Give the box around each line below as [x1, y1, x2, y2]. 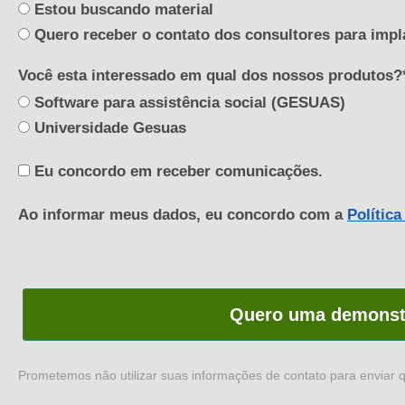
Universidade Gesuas [30, 119, 186, 137]
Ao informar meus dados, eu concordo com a [18, 206, 347, 224]
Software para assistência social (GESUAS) [30, 94, 345, 112]
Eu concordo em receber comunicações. [30, 163, 323, 181]
